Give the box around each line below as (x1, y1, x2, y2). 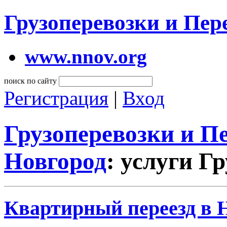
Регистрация (4, 87, 108, 109)
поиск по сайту (4, 76, 57, 85)
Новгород (4, 148, 106, 175)
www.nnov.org (25, 45, 147, 67)
